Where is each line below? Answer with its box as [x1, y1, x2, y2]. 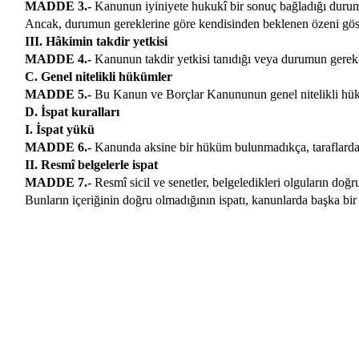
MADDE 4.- [24, 52, 91, 66]
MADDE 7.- [24, 175, 91, 189]
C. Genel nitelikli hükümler [24, 70, 172, 83]
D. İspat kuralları [24, 105, 119, 119]
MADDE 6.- [24, 140, 91, 154]
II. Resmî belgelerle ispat [24, 158, 158, 171]
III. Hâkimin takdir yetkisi [24, 34, 167, 48]
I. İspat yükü [24, 123, 95, 136]
